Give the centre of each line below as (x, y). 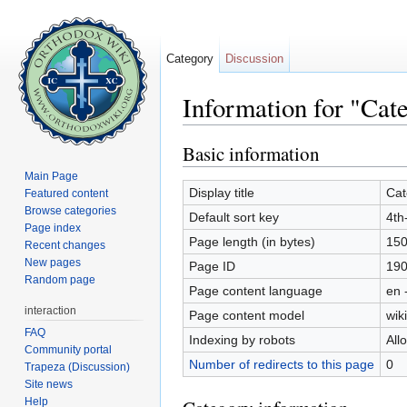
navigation (266, 132)
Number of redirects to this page (281, 364)
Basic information (251, 153)
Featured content (67, 193)
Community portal (69, 349)
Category (190, 59)
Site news (49, 384)
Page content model (246, 315)
